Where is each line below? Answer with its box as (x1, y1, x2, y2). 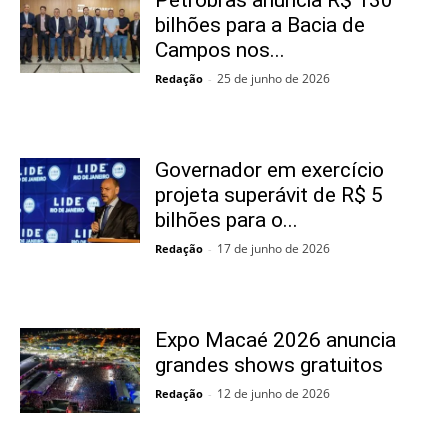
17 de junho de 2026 (217, 240, 330, 258)
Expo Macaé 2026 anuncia (155, 328, 396, 353)
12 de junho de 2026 (217, 385, 330, 403)
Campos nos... (155, 38, 285, 63)
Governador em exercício (155, 158, 384, 183)
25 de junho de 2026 (217, 70, 330, 88)
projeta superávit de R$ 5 (155, 183, 383, 208)
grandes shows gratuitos (155, 353, 383, 378)
